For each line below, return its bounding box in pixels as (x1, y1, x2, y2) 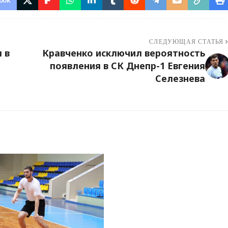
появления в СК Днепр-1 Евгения (49, 60, 205, 72)
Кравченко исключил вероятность (42, 47, 205, 60)
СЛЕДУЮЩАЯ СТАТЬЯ (149, 38, 224, 46)
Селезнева (155, 72, 205, 85)
